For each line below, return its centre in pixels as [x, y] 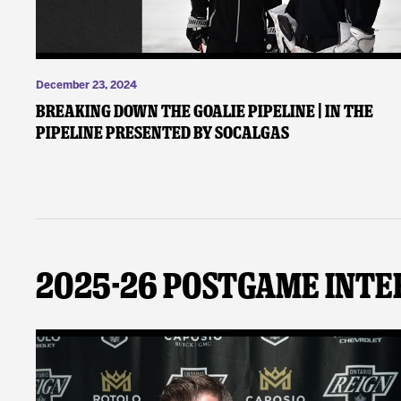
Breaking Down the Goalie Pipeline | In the [205, 111]
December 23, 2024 [87, 86]
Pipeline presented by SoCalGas [163, 133]
